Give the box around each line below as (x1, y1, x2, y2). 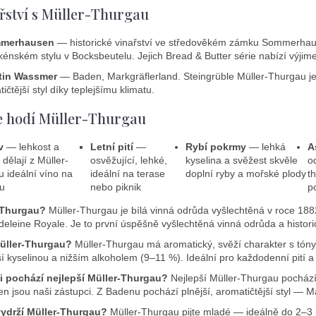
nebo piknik (90, 181, 141, 193)
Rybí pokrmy (186, 140, 247, 152)
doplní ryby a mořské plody (186, 167, 307, 179)
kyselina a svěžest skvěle (186, 154, 298, 166)
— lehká (246, 140, 286, 152)
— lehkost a (4, 140, 59, 152)
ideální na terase (90, 167, 165, 179)
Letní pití (90, 140, 133, 152)
